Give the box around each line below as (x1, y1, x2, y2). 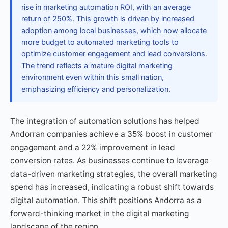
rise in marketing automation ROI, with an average (21, 3, 191, 12)
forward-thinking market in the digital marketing (10, 209, 189, 218)
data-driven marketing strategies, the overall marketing (10, 169, 217, 179)
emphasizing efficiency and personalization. (21, 84, 170, 94)
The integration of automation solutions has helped (10, 116, 199, 126)
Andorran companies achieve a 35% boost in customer (10, 129, 213, 139)
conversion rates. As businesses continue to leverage (10, 156, 209, 165)
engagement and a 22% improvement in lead (10, 142, 175, 152)
